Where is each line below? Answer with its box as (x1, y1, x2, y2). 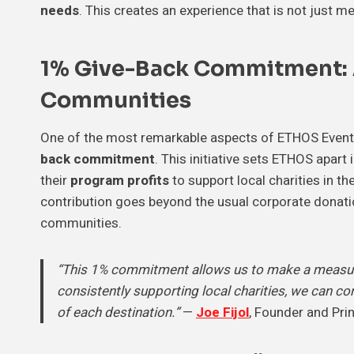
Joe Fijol (196, 302, 249, 322)
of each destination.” (57, 302, 179, 322)
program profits (70, 170, 169, 190)
